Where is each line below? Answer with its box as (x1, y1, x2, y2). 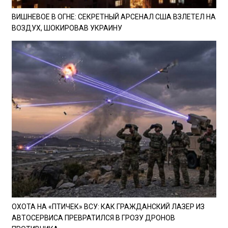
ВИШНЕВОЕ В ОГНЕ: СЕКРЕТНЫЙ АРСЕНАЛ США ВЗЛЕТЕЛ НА (12, 12, 216, 21)
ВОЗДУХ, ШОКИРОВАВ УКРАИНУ (12, 23, 122, 32)
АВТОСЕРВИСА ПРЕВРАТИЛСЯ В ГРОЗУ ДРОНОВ (12, 213, 175, 222)
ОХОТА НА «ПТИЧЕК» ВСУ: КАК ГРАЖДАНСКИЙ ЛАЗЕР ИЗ (12, 202, 205, 211)
